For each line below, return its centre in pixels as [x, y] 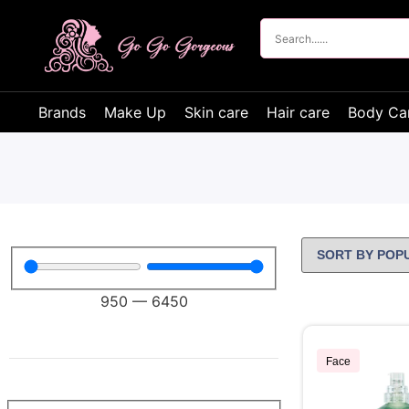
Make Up [135, 112]
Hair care [298, 112]
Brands [62, 112]
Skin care [216, 112]
